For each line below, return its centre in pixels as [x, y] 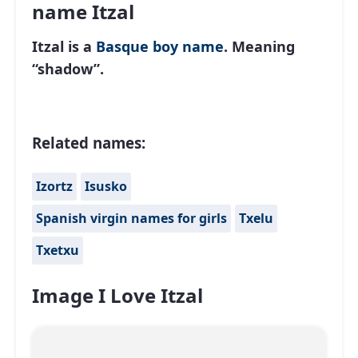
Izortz [54, 187]
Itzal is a [64, 46]
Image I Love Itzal [117, 296]
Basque [122, 46]
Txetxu [58, 251]
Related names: [89, 142]
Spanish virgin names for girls [131, 219]
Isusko [106, 187]
